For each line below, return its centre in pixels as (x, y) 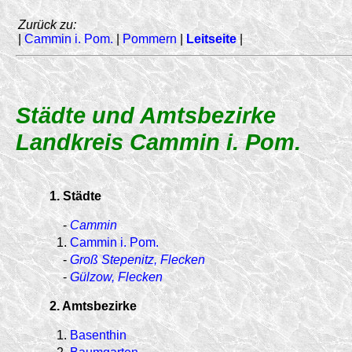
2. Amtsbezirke (93, 306)
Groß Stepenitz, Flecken (137, 259)
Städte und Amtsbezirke (146, 115)
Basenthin (98, 335)
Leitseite (211, 39)
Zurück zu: (47, 25)
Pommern (150, 39)
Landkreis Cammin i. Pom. (158, 142)
